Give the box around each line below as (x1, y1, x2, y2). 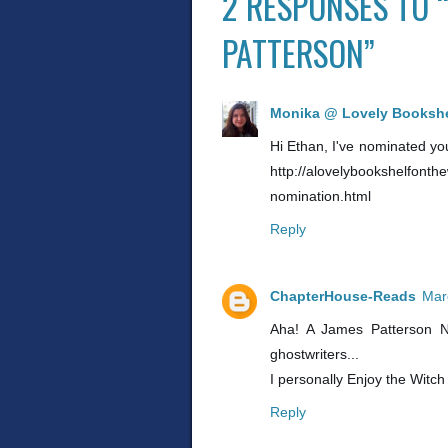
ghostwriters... (270, 345, 359, 362)
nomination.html (270, 188, 371, 204)
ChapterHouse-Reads (270, 287, 416, 304)
